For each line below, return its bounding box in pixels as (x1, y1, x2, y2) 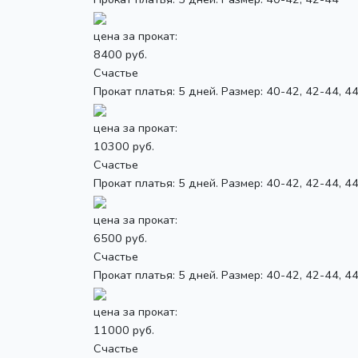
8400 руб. (93, 46, 147, 62)
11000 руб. (93, 321, 154, 338)
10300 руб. (93, 137, 154, 154)
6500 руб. (93, 229, 147, 246)
